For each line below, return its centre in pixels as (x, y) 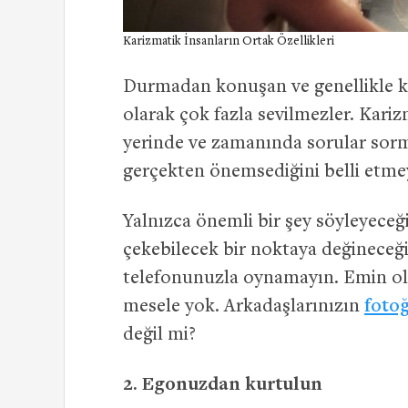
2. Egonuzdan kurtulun (223, 386)
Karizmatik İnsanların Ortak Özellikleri (229, 42)
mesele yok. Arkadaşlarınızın (244, 308)
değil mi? (159, 336)
